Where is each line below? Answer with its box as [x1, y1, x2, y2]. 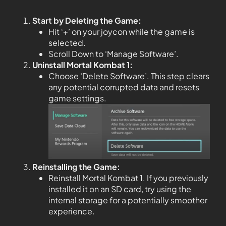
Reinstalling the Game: [32, 161, 120, 173]
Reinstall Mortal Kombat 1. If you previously [48, 173, 208, 184]
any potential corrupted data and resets [48, 81, 199, 92]
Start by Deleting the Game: [32, 15, 141, 26]
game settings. [48, 92, 106, 103]
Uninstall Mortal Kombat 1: [32, 59, 133, 70]
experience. [48, 206, 95, 217]
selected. [48, 37, 86, 48]
